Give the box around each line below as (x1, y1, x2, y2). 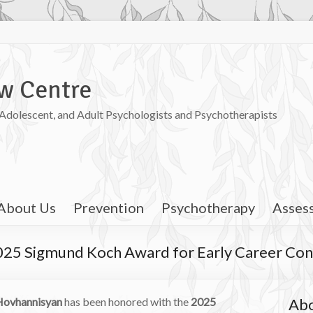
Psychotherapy (161, 198, 255, 216)
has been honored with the (62, 294, 191, 308)
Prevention (73, 198, 144, 216)
